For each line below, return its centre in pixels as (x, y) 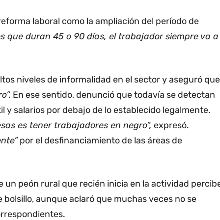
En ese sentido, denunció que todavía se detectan (113, 95)
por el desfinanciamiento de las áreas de (100, 141)
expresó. (170, 125)
